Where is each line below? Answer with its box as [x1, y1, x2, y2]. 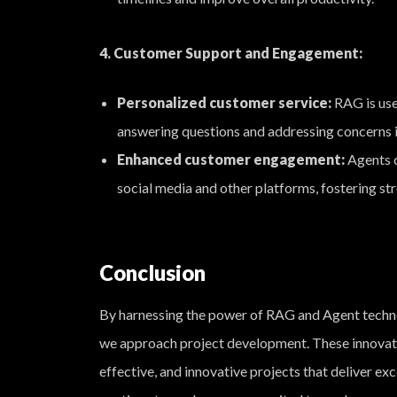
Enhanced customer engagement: [117, 151, 345, 167]
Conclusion [99, 260, 206, 285]
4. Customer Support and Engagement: [99, 44, 362, 61]
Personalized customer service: [117, 94, 331, 111]
